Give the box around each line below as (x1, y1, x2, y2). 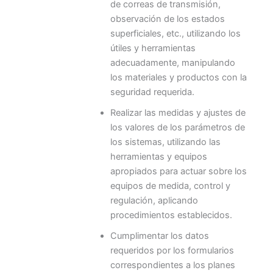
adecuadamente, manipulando (110, 57, 235, 68)
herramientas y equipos (110, 151, 207, 162)
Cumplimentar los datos (110, 230, 209, 241)
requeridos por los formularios (110, 244, 234, 256)
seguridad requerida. (110, 86, 194, 97)
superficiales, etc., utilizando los (110, 27, 241, 39)
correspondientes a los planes (110, 259, 235, 271)
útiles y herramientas (110, 42, 196, 54)
